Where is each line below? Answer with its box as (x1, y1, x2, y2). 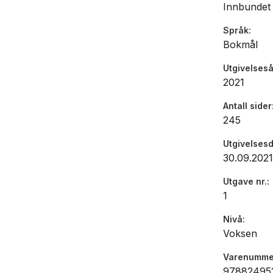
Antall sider (223, 101, 272, 112)
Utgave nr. (223, 176, 267, 187)
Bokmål (223, 38, 258, 51)
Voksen (223, 227, 257, 240)
